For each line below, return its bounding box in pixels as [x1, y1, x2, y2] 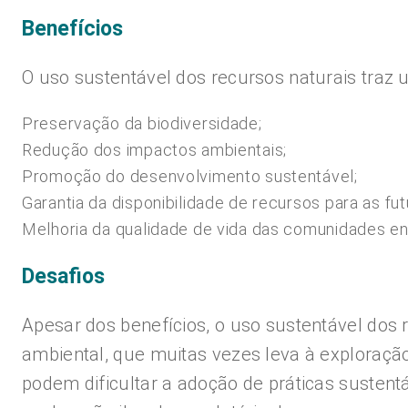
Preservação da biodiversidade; [22, 114, 262, 133]
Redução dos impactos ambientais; [22, 140, 288, 159]
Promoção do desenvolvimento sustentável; [22, 167, 358, 186]
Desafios [22, 264, 105, 289]
